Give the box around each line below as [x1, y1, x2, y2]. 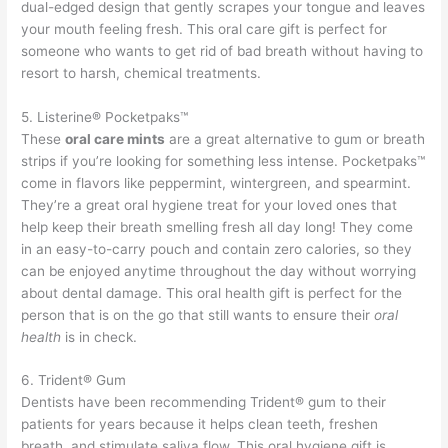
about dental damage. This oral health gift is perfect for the [21, 284, 403, 301]
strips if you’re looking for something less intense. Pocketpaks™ [21, 152, 426, 169]
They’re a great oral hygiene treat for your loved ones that [21, 196, 398, 213]
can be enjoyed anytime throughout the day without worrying [21, 262, 417, 279]
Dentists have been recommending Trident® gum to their [21, 394, 387, 411]
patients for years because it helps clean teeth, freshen [21, 416, 379, 433]
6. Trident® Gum [21, 372, 127, 389]
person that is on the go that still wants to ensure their [21, 306, 375, 323]
